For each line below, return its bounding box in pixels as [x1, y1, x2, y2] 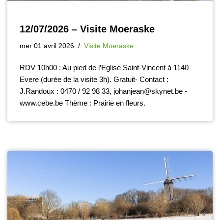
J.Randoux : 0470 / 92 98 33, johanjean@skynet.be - [20, 87, 187, 96]
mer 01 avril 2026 [20, 42, 74, 50]
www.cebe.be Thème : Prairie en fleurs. [20, 99, 145, 108]
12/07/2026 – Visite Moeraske [20, 24, 155, 35]
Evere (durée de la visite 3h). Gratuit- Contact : [20, 75, 168, 84]
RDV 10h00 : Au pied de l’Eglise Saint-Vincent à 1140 [20, 63, 189, 72]
